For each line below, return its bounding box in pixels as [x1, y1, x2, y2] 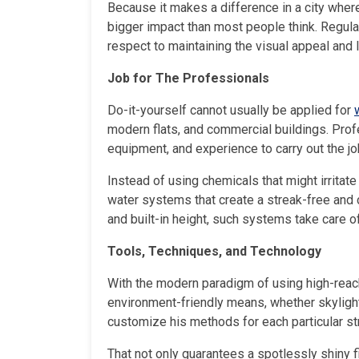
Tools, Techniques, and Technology [107, 243, 321, 259]
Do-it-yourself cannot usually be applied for [107, 102, 354, 118]
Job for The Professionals [107, 70, 269, 86]
